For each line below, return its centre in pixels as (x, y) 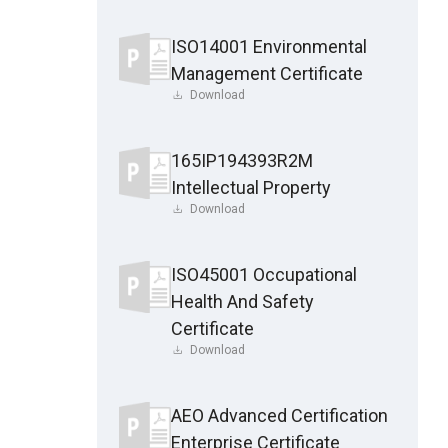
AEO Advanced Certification (279, 415)
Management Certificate (266, 73)
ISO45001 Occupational (263, 274)
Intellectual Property (250, 187)
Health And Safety (242, 301)
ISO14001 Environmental (268, 46)
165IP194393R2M (241, 160)
